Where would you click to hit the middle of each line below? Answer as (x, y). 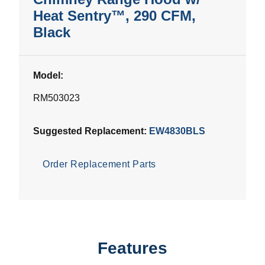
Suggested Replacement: (91, 131)
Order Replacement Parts (99, 164)
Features (132, 248)
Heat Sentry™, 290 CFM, (114, 16)
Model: (48, 76)
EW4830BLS (177, 131)
